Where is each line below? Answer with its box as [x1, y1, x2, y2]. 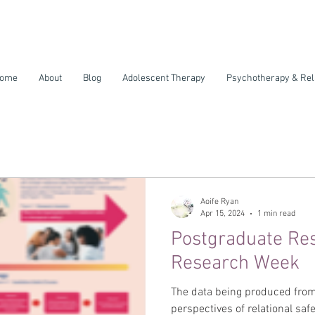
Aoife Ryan [200, 197, 238, 207]
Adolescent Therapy [122, 72, 205, 84]
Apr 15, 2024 [200, 208, 245, 219]
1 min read [257, 208, 295, 219]
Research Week [171, 252, 300, 276]
